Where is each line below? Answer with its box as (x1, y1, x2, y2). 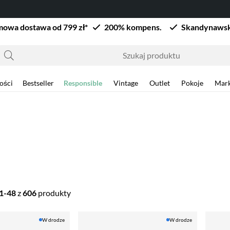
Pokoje (181, 79, 203, 87)
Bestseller (23, 79, 54, 87)
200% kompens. (104, 22, 168, 32)
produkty (36, 187, 71, 198)
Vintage (113, 79, 138, 87)
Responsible (64, 79, 102, 87)
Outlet (149, 79, 170, 87)
